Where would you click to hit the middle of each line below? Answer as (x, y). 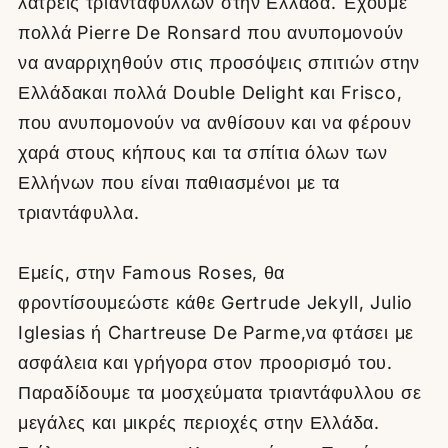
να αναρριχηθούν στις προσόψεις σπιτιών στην (219, 62)
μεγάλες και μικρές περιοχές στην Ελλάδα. (199, 422)
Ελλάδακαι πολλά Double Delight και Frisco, (210, 92)
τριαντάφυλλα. (79, 212)
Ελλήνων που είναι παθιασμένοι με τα (179, 182)
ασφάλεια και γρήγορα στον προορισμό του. (205, 362)
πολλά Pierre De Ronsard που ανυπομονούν (211, 32)
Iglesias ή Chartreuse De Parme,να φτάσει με (216, 332)
